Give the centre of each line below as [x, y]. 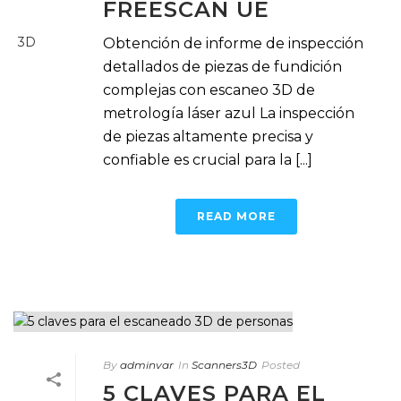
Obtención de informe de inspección [233, 43]
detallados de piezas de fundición [222, 66]
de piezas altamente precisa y [208, 136]
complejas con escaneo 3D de [209, 90]
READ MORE [236, 216]
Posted [281, 364]
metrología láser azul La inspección [229, 113]
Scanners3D [224, 364]
